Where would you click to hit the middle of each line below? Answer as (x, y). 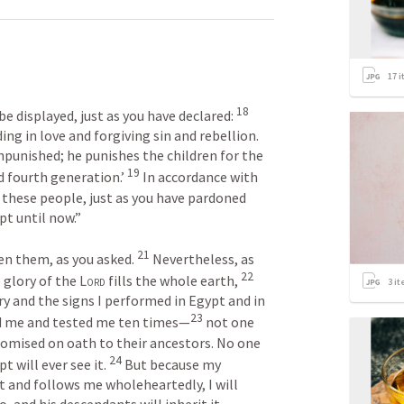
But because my (171, 364)
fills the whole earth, (173, 281)
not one (229, 322)
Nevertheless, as (202, 258)
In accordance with (199, 177)
